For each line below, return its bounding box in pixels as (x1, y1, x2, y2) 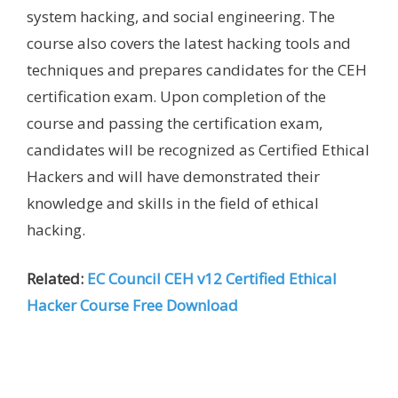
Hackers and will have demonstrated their (27, 165, 320, 187)
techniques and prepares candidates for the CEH (27, 59, 367, 80)
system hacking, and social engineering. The (27, 5, 335, 27)
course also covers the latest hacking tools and (27, 32, 351, 53)
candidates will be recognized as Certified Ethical (27, 139, 370, 160)
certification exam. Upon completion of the (27, 85, 326, 107)
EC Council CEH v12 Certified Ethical (87, 268, 337, 290)
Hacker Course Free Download (27, 295, 242, 316)
